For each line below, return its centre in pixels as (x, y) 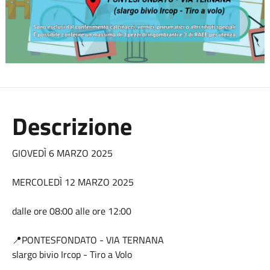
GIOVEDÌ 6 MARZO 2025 (63, 153)
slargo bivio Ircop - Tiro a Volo (72, 254)
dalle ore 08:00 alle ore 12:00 (71, 211)
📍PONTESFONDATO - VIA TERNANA (89, 240)
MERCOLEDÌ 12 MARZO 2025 (74, 182)
